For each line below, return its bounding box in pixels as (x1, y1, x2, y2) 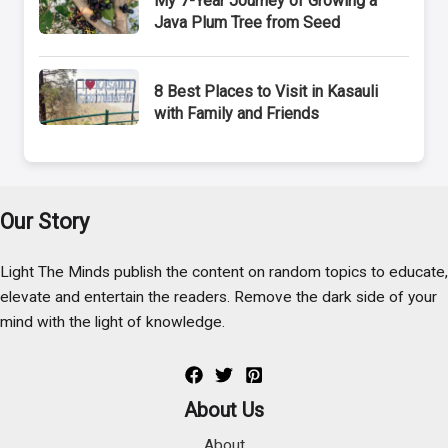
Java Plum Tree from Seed (154, 13, 341, 32)
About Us (184, 397, 264, 422)
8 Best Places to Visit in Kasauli (154, 82, 379, 102)
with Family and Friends (154, 104, 320, 124)
